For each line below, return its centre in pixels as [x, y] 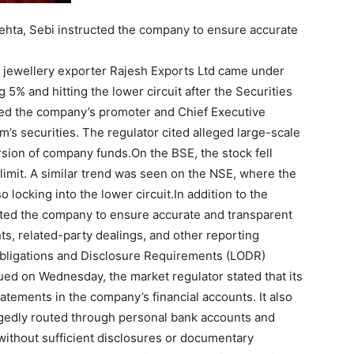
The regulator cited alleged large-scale [190, 132]
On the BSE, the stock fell [202, 153]
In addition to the [221, 194]
